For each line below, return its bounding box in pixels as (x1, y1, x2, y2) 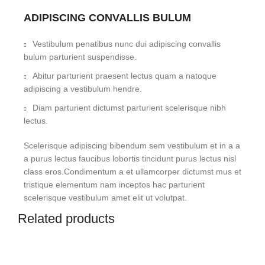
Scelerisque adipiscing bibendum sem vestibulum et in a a (24, 141, 240, 150)
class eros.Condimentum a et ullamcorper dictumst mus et (24, 167, 241, 176)
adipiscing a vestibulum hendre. (24, 84, 142, 93)
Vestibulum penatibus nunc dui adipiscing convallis (33, 39, 221, 49)
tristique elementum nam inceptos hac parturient (24, 180, 205, 189)
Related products (18, 211, 115, 226)
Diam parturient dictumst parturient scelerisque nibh (33, 103, 226, 112)
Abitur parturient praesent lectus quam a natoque (33, 71, 216, 80)
